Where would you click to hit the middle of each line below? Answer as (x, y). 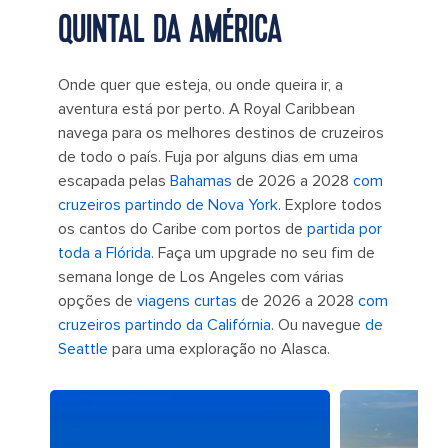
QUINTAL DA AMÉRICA (170, 30)
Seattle (83, 349)
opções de (97, 301)
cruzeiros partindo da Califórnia (164, 325)
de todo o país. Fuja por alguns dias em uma (208, 157)
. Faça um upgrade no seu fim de (263, 253)
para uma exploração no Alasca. (219, 349)
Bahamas (201, 181)
